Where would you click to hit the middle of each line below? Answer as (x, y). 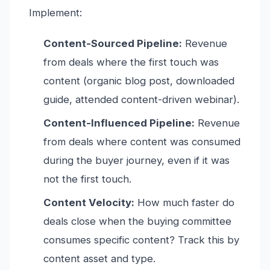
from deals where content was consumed (142, 142)
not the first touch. (87, 179)
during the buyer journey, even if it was (137, 161)
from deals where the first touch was (131, 62)
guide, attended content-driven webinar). (141, 100)
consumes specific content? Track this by (141, 240)
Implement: (55, 13)
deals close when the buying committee (137, 221)
